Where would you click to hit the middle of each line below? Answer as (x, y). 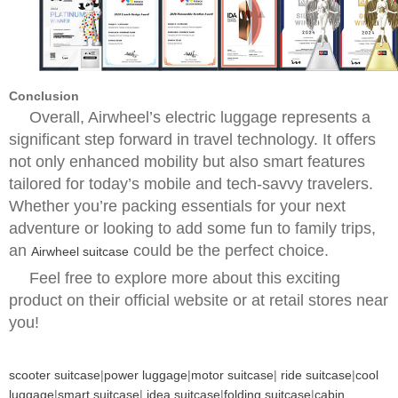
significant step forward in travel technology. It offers (192, 139)
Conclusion (44, 96)
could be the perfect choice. (229, 250)
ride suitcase (316, 374)
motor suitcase (232, 374)
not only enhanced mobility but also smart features (187, 161)
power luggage (146, 374)
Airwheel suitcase (80, 251)
